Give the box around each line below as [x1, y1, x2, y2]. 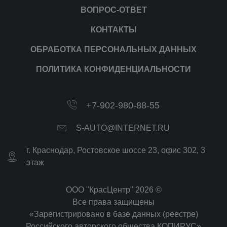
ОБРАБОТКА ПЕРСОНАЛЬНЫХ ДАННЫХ [30, 45, 197, 54]
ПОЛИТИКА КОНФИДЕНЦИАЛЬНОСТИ [36, 64, 191, 73]
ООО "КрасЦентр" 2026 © [65, 185, 162, 194]
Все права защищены [72, 197, 155, 206]
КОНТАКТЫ [90, 25, 137, 34]
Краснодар [32, 145, 73, 155]
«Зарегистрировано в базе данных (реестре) [29, 209, 198, 218]
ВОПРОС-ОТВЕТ [80, 5, 147, 14]
